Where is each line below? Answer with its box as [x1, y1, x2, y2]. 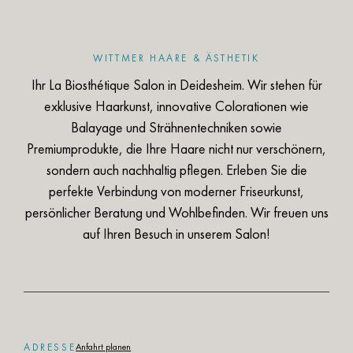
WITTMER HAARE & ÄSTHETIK [93, 51, 260, 65]
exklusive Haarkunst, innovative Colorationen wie [44, 97, 309, 116]
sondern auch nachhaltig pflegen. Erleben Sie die [46, 161, 307, 180]
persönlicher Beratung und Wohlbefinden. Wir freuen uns [24, 203, 329, 222]
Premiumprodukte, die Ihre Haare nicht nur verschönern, [27, 139, 326, 158]
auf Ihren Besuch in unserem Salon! [83, 225, 270, 243]
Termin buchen [39, 118, 108, 136]
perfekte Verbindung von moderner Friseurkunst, [49, 182, 304, 201]
